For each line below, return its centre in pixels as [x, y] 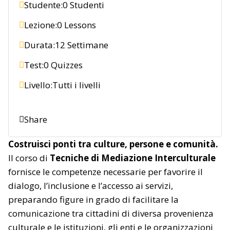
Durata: [40, 45]
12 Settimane [82, 45]
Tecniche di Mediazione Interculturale [133, 158]
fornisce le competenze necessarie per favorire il [106, 171]
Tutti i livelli [76, 85]
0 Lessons [76, 25]
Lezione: [41, 25]
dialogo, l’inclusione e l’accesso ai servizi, [91, 185]
